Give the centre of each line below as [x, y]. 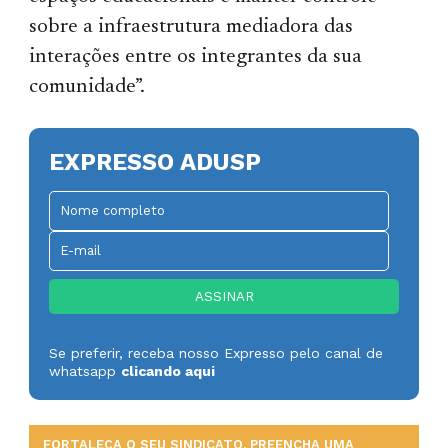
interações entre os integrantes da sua [196, 57]
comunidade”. [87, 87]
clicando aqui [168, 370]
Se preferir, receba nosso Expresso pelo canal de [216, 352]
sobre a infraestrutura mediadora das [191, 27]
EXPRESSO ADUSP [155, 161]
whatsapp [85, 370]
